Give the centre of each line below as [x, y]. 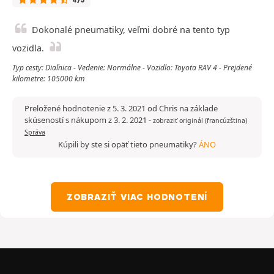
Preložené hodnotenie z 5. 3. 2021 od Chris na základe [121, 109]
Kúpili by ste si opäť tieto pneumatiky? [128, 145]
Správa [35, 132]
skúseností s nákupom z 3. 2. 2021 [87, 120]
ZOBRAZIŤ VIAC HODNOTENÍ [137, 197]
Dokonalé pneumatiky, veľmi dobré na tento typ [131, 30]
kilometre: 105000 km [49, 79]
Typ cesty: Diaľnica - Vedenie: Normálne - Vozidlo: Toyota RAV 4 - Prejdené [132, 68]
